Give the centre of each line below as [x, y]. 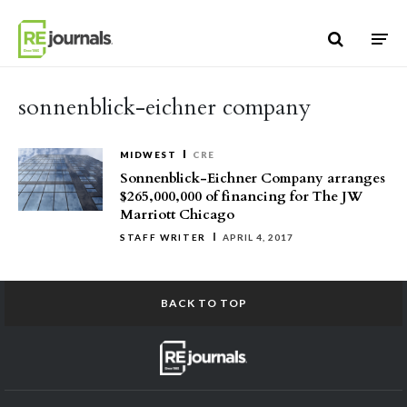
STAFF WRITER [164, 237]
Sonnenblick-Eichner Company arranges [253, 178]
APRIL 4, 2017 [258, 237]
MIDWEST [149, 154]
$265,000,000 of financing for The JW [241, 196]
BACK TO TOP [203, 303]
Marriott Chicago [177, 214]
